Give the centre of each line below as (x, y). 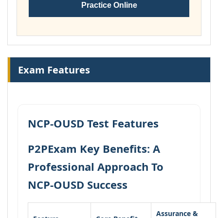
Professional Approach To (96, 166)
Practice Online (109, 5)
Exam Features (54, 70)
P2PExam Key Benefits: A (94, 148)
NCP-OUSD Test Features (93, 123)
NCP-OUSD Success (78, 184)
